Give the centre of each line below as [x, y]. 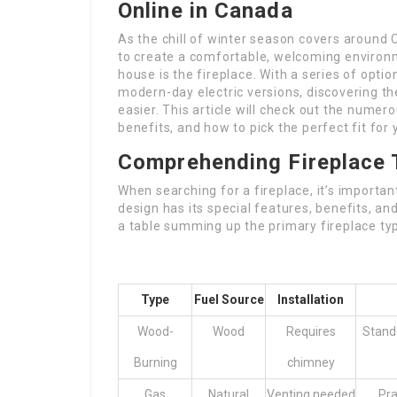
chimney [311, 362]
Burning [155, 362]
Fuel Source [229, 300]
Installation [311, 300]
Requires [311, 331]
